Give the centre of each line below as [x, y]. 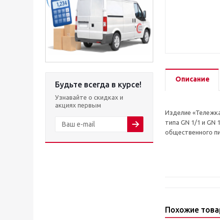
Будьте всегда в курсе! [98, 84]
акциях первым [78, 105]
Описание [192, 79]
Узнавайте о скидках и [89, 97]
